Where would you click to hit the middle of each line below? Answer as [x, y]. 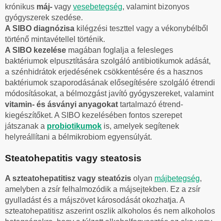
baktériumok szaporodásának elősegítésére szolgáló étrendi [110, 82]
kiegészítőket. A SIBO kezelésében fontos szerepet [93, 115]
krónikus [21, 6]
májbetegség [177, 178]
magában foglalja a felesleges [121, 50]
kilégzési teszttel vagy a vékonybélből [142, 28]
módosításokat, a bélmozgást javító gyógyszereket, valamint [109, 93]
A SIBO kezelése [37, 50]
